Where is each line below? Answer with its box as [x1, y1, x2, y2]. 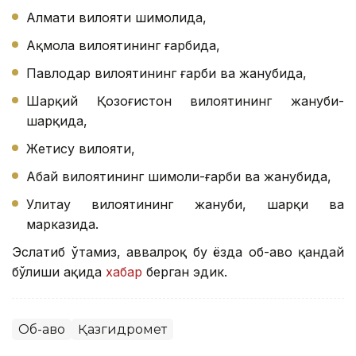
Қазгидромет [78, 322, 167, 338]
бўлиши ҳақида [12, 264, 106, 281]
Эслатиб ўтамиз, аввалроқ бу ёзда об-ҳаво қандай [12, 244, 344, 261]
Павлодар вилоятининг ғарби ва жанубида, [26, 65, 307, 82]
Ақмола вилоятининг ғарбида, [26, 37, 220, 54]
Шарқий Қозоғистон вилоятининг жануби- [26, 93, 344, 110]
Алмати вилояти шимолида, [26, 10, 207, 26]
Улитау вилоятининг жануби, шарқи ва [26, 196, 344, 213]
